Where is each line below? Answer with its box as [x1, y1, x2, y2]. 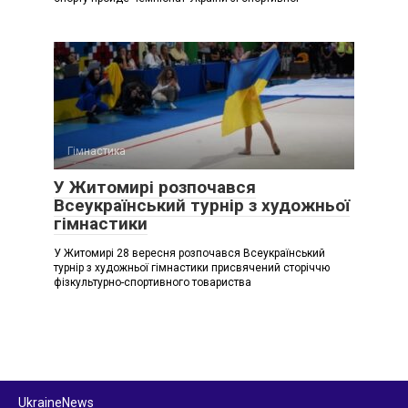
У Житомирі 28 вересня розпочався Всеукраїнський [54, 246, 325, 260]
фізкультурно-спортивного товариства [54, 275, 251, 289]
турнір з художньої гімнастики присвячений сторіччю [54, 260, 330, 274]
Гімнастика [67, 144, 126, 158]
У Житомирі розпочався [54, 176, 256, 198]
